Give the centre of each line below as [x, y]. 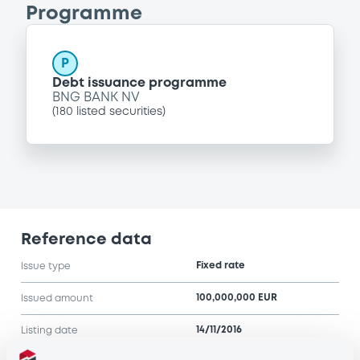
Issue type [46, 266]
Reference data [86, 239]
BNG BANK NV [96, 97]
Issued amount [57, 298]
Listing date [49, 330]
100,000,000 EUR [237, 298]
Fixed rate [221, 266]
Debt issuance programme [139, 83]
